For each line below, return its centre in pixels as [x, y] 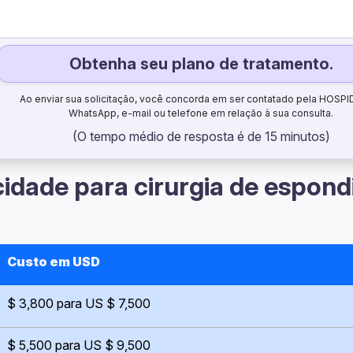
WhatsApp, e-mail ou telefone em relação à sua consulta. [201, 113]
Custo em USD [54, 262]
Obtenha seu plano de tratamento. [201, 64]
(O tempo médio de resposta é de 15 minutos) [201, 136]
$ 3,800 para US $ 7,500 [79, 303]
